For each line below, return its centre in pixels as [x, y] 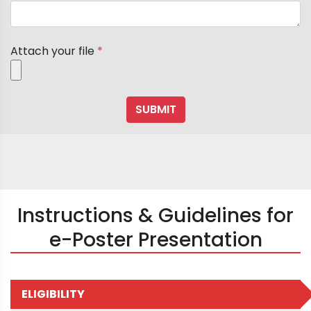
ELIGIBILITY [53, 294]
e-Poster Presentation [155, 240]
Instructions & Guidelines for [155, 216]
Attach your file [54, 51]
